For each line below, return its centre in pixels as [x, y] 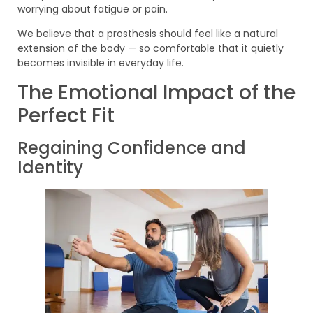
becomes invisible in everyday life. [101, 63]
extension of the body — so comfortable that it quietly [151, 49]
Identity [50, 167]
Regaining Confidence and [132, 147]
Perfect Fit [66, 115]
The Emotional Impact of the [156, 92]
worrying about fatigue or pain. [93, 9]
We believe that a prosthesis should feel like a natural [148, 34]
